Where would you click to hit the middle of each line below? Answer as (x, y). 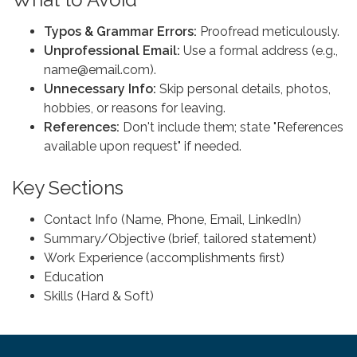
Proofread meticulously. (268, 31)
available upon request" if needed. (144, 146)
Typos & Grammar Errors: (120, 31)
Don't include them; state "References (231, 127)
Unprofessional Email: (112, 51)
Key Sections (68, 188)
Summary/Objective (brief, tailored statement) (180, 239)
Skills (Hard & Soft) (100, 296)
